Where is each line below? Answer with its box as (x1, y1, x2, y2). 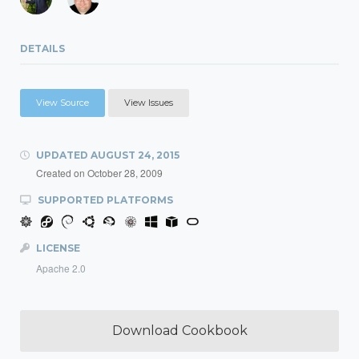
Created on (36, 166, 87, 179)
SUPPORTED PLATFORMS (35, 194, 173, 206)
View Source (36, 97, 89, 108)
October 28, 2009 (87, 166, 163, 179)
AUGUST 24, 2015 (91, 149, 179, 161)
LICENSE (34, 242, 80, 254)
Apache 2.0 (36, 261, 86, 275)
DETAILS (20, 42, 65, 54)
